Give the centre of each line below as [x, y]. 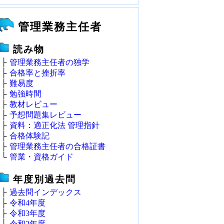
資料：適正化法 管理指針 [54, 125]
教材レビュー [33, 104]
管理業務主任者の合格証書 [57, 146]
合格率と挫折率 [37, 73]
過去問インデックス [45, 192]
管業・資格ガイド [41, 157]
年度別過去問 [44, 179]
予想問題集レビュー [45, 115]
